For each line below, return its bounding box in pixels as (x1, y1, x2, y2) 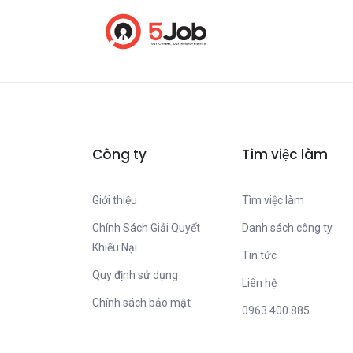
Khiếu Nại (92, 241, 137, 254)
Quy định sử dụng (92, 269, 178, 281)
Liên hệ (242, 277, 277, 289)
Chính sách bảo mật (92, 296, 191, 309)
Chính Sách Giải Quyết (92, 221, 200, 234)
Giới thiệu (92, 194, 137, 206)
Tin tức (242, 249, 277, 262)
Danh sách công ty (242, 221, 333, 234)
